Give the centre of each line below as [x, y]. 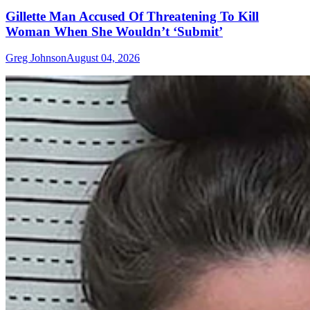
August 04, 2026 [103, 58]
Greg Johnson [36, 58]
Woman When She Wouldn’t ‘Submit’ [114, 31]
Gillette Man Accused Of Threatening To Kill [132, 16]
